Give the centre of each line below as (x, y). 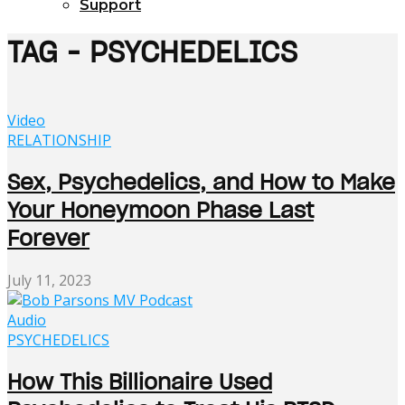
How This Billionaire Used (140, 381)
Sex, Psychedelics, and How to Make (201, 182)
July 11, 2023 (49, 280)
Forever (48, 238)
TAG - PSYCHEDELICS (152, 52)
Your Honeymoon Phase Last (160, 210)
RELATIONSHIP (59, 140)
